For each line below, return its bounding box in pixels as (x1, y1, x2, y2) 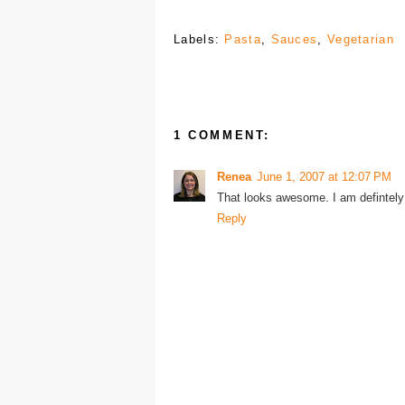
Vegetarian (326, 33, 394, 46)
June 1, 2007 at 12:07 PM (257, 169, 391, 184)
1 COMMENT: (174, 127, 270, 142)
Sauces (270, 33, 318, 46)
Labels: (174, 33, 225, 46)
